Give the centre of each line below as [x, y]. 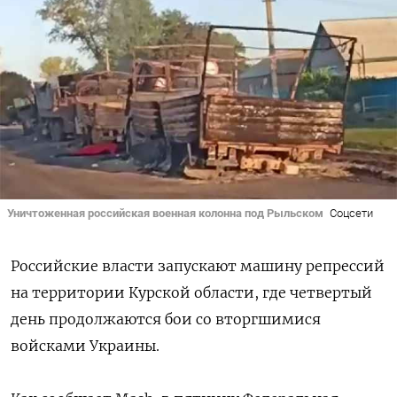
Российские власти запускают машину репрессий [198, 266]
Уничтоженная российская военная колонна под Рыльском [165, 214]
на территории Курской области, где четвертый [191, 293]
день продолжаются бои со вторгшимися [166, 319]
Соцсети [351, 214]
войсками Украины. [85, 346]
